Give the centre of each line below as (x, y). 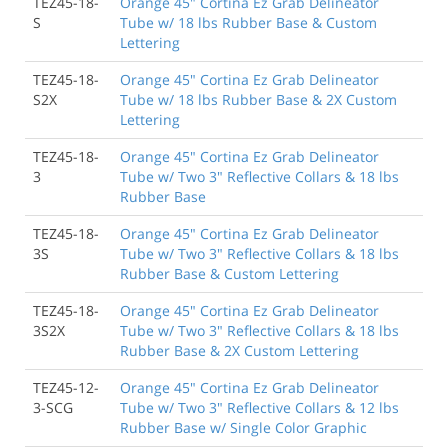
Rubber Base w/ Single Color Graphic (243, 427)
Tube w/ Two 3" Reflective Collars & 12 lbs (259, 407)
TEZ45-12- (66, 387)
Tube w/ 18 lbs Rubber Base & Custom (248, 22)
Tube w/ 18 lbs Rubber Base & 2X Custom (258, 99)
